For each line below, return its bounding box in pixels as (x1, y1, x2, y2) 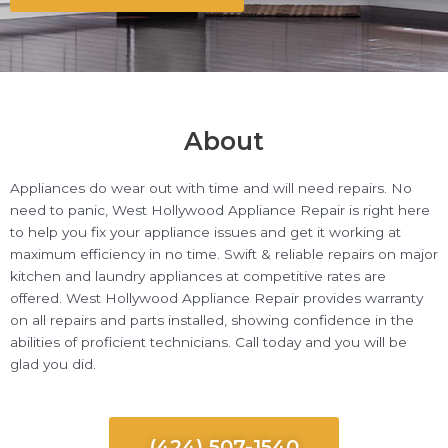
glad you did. (10, 356, 96, 373)
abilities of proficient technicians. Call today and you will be (10, 334, 407, 351)
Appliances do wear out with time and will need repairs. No (10, 180, 412, 197)
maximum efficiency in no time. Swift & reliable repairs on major (10, 246, 438, 263)
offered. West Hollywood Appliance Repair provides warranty (10, 290, 423, 307)
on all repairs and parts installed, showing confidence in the (10, 312, 414, 329)
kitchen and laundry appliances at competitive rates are (10, 268, 386, 285)
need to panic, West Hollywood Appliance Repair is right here (10, 202, 430, 219)
